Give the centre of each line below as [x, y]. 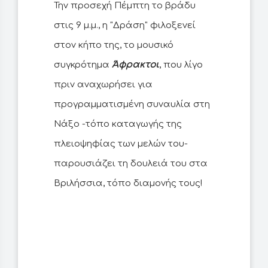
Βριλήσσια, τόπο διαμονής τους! [128, 184]
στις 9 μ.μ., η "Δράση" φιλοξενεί [125, 26]
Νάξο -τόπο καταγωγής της [118, 124]
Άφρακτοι [135, 65]
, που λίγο [181, 65]
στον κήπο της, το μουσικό [114, 45]
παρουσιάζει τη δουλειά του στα [131, 164]
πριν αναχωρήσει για [103, 85]
